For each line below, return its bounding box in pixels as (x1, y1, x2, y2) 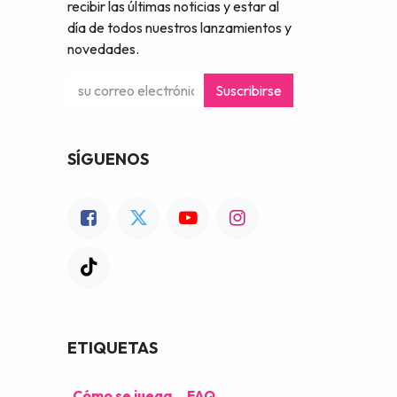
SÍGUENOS (67, 149, 149, 169)
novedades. (67, 40, 139, 58)
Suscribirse (215, 82, 282, 99)
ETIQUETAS (67, 338, 158, 358)
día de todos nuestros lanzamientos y (67, 19, 292, 36)
